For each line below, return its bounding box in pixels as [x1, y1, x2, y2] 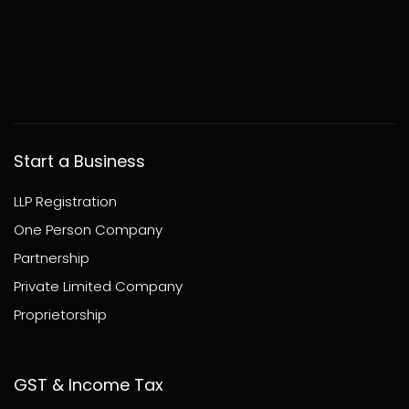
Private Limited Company [14, 277, 183, 297]
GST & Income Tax [14, 373, 163, 397]
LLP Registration [14, 192, 117, 212]
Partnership [14, 248, 89, 268]
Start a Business [14, 150, 145, 173]
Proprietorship [14, 305, 107, 325]
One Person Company [14, 220, 163, 240]
